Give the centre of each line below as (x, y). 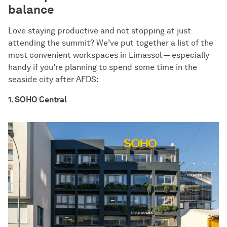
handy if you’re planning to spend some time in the (103, 67)
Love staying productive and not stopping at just (100, 31)
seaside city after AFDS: (53, 80)
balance (31, 10)
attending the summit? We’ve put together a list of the (111, 43)
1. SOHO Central (37, 100)
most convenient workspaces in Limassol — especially (109, 55)
